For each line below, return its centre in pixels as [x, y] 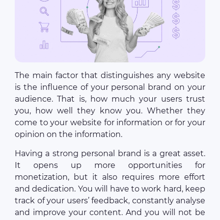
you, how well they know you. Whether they [110, 111]
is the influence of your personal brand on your [110, 87]
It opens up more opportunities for [110, 165]
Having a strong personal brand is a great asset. [110, 154]
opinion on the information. [69, 135]
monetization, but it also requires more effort [110, 177]
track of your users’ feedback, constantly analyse [110, 201]
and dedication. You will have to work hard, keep [110, 189]
